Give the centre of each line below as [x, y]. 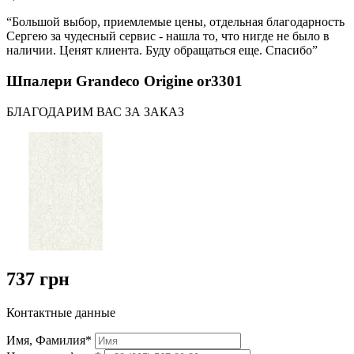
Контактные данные [61, 313]
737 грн [38, 279]
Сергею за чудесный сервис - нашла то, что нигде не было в [168, 36]
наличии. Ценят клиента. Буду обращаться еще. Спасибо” [162, 51]
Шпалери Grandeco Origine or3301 [124, 81]
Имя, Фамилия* [49, 341]
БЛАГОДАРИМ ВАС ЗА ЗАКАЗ [95, 111]
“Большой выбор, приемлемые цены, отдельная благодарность [175, 22]
